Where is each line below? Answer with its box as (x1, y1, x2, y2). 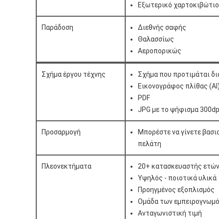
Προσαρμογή (41, 128, 81, 136)
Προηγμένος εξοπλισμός (137, 185, 215, 194)
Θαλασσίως (137, 35, 174, 43)
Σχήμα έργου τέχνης (41, 70, 106, 78)
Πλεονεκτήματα (41, 162, 91, 170)
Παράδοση (41, 23, 73, 31)
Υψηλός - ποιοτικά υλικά (137, 174, 217, 182)
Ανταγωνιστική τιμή (137, 209, 202, 217)
